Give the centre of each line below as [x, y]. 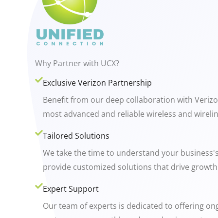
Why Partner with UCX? [77, 64]
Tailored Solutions [76, 136]
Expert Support [71, 189]
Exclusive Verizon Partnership [97, 83]
